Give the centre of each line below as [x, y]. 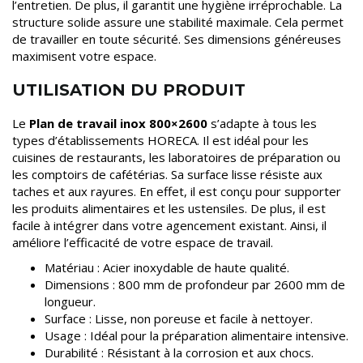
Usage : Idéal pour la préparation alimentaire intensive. [196, 336]
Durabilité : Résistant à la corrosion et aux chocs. [179, 353]
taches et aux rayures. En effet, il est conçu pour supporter [177, 192]
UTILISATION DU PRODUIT [129, 90]
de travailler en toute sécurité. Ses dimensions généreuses [177, 39]
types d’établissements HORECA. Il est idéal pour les [160, 141]
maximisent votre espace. [84, 56]
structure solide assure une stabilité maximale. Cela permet [178, 22]
